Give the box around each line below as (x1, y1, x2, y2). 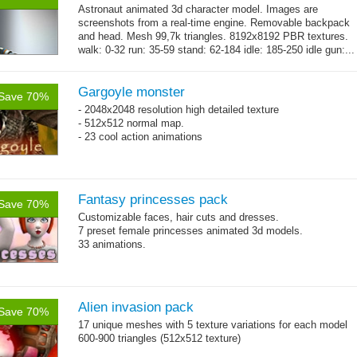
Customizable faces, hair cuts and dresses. (78, 211, 279, 223)
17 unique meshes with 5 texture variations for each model (78, 319, 347, 331)
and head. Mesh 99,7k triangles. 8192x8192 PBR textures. (78, 30, 355, 42)
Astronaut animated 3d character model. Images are (78, 3, 318, 15)
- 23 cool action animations (78, 131, 206, 143)
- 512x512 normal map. (78, 117, 184, 129)
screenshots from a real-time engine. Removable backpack (78, 17, 350, 29)
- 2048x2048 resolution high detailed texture (78, 104, 279, 116)
